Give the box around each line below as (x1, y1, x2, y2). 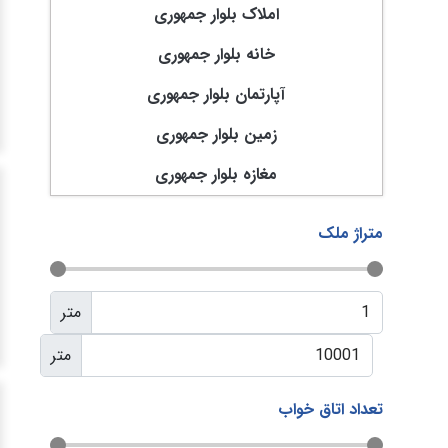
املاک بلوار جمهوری (153, 2, 279, 27)
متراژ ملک (318, 221, 383, 246)
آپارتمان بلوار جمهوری (147, 82, 286, 107)
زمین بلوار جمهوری (155, 122, 277, 147)
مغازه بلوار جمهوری (155, 162, 278, 187)
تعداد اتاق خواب (278, 397, 383, 422)
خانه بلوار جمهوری (157, 42, 275, 67)
